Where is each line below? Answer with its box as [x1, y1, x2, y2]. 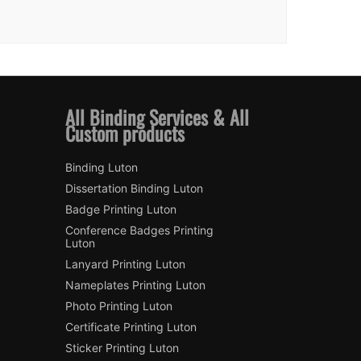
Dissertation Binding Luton [65, 181, 204, 196]
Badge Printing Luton [65, 202, 177, 217]
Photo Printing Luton [65, 299, 173, 313]
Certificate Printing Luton [65, 320, 197, 334]
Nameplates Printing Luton [65, 278, 206, 293]
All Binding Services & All [65, 102, 250, 132]
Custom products [65, 118, 185, 148]
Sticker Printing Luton [65, 341, 180, 355]
